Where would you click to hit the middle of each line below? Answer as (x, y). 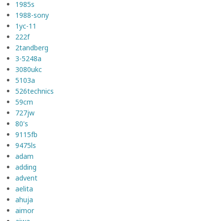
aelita (24, 188)
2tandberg (32, 47)
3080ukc (29, 69)
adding (26, 167)
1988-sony (32, 15)
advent (26, 178)
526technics (35, 91)
